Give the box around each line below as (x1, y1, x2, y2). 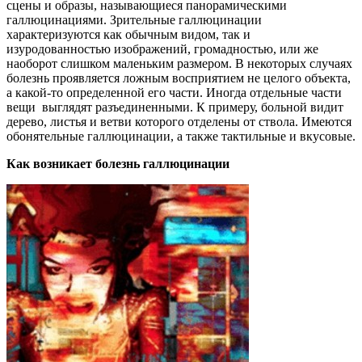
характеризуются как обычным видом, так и (6, 27, 250, 42)
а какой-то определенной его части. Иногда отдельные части (6, 86, 342, 100)
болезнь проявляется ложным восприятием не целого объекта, (6, 71, 351, 86)
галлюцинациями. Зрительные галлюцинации (6, 13, 262, 27)
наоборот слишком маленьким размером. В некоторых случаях (6, 57, 352, 71)
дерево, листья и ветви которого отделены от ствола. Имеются (6, 115, 351, 129)
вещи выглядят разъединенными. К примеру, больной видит (6, 100, 343, 115)
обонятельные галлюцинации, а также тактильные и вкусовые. (6, 129, 356, 144)
